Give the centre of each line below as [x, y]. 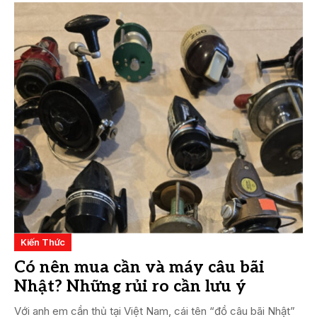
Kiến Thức [43, 242]
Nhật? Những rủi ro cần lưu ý [130, 286]
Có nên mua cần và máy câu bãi [139, 267]
